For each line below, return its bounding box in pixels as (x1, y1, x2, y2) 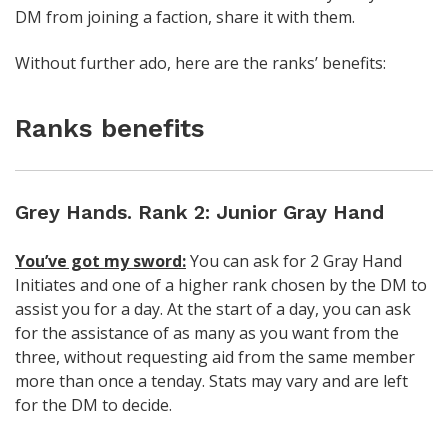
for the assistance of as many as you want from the (15, 321, 399, 344)
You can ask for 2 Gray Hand (186, 249, 402, 272)
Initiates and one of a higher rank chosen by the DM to (15, 273, 427, 296)
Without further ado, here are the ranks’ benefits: (15, 52, 386, 75)
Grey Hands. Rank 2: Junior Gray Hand (15, 199, 384, 224)
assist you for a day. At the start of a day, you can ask (15, 297, 411, 320)
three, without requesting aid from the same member (15, 345, 415, 368)
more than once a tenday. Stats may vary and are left (15, 369, 408, 392)
